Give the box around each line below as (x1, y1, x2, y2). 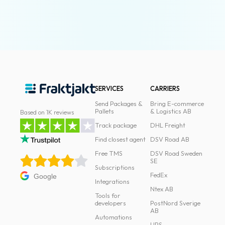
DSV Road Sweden (150, 149, 202, 157)
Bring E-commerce (150, 99, 204, 107)
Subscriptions (95, 163, 135, 171)
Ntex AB (150, 185, 173, 193)
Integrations (95, 177, 130, 185)
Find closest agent (95, 135, 146, 143)
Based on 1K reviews (20, 108, 74, 116)
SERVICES (95, 84, 124, 92)
